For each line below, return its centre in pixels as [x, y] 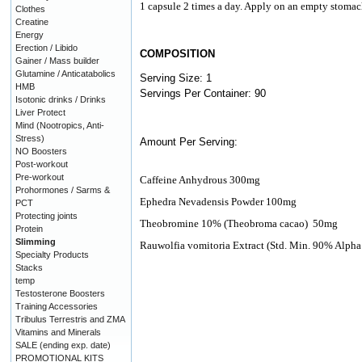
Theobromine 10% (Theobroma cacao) [225, 224]
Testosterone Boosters [60, 293]
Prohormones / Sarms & [63, 189]
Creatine [32, 21]
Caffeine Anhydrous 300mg [200, 180]
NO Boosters [41, 151]
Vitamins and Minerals [58, 332]
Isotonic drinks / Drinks [61, 99]
